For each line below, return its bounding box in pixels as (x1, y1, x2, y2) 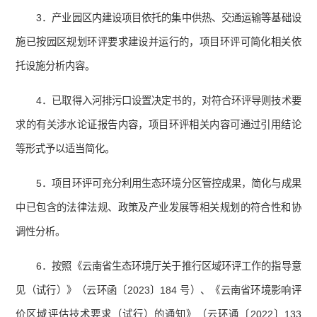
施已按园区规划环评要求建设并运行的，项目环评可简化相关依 (16, 36, 301, 48)
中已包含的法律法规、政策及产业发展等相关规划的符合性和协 (16, 202, 301, 214)
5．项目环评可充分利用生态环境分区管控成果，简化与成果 (36, 178, 301, 190)
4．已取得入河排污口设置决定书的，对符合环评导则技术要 (36, 95, 301, 107)
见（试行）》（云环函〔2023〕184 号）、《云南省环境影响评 (16, 284, 301, 296)
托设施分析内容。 (16, 60, 96, 72)
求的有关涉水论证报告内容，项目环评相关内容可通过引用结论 (16, 119, 301, 131)
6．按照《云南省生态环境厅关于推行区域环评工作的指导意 (36, 260, 301, 272)
